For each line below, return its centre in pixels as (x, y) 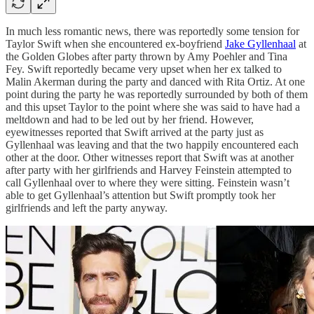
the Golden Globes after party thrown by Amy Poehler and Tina (146, 56)
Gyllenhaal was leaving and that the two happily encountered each (152, 144)
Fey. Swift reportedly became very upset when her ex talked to (144, 69)
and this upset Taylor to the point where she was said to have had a (153, 107)
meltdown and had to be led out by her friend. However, (130, 119)
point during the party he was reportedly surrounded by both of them (157, 94)
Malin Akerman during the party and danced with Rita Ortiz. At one (155, 81)
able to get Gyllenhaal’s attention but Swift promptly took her (141, 195)
